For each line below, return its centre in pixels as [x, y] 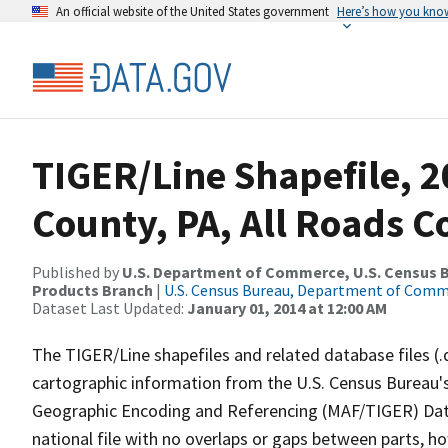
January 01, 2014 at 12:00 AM [287, 308]
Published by [77, 272]
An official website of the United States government [192, 11]
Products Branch [92, 290]
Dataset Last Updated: [109, 308]
